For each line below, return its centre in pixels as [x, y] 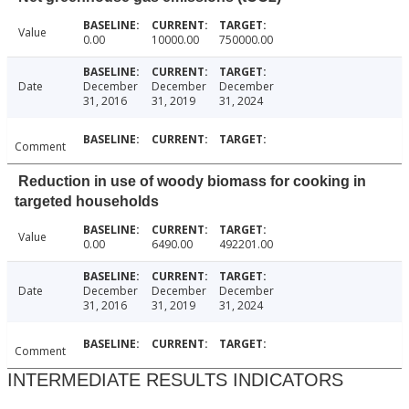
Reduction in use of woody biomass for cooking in [192, 182]
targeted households [87, 202]
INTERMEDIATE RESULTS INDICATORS [175, 380]
